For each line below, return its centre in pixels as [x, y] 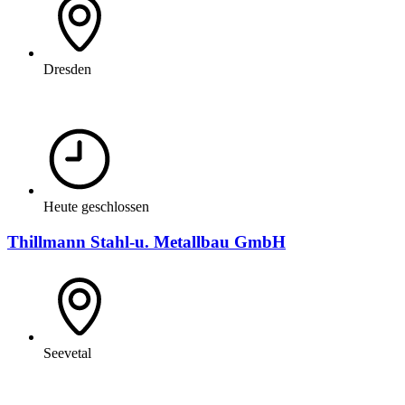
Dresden [67, 70]
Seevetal [67, 353]
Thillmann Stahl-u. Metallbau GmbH [146, 242]
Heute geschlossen [96, 207]
